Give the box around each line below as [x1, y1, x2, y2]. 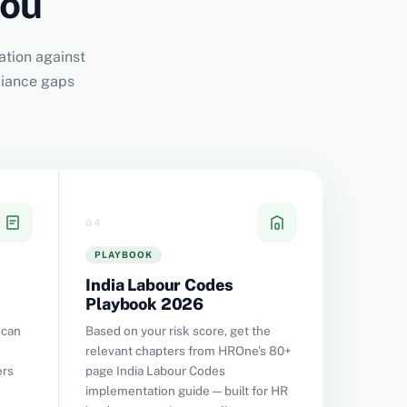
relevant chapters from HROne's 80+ [85, 343, 292, 358]
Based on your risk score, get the [85, 323, 272, 338]
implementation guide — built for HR [85, 383, 289, 398]
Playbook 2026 [85, 294, 204, 313]
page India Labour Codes [85, 363, 226, 378]
